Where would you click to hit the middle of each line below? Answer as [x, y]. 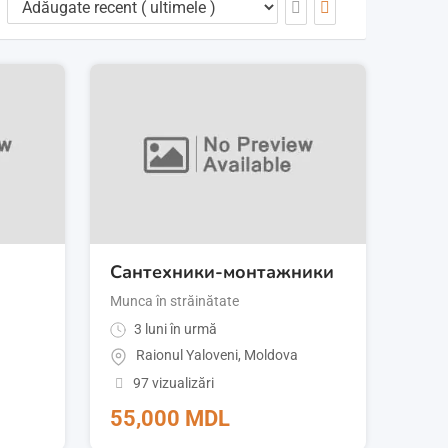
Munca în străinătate [175, 301]
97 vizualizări [173, 382]
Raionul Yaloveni [187, 355]
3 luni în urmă [174, 329]
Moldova [271, 355]
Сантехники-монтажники [222, 272]
